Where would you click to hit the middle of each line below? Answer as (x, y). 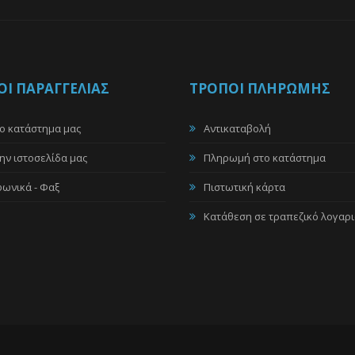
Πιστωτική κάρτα (244, 187)
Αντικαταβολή (237, 128)
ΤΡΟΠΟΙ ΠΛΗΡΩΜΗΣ (260, 88)
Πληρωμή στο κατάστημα (265, 158)
